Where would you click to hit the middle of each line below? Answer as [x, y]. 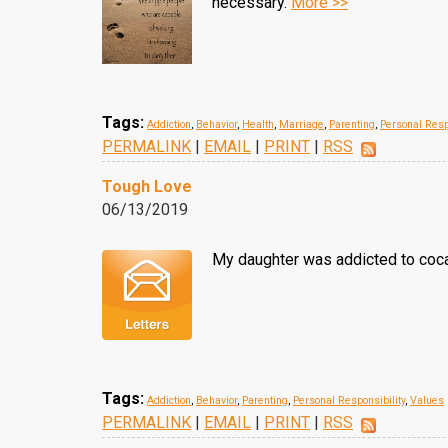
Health [258, 124]
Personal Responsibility [349, 400]
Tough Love [147, 186]
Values [427, 400]
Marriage [301, 124]
